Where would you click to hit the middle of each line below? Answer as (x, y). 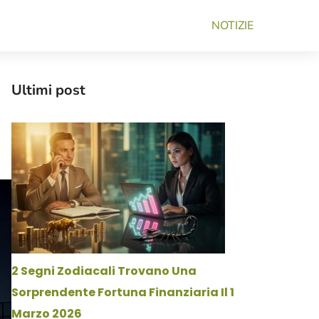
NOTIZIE (232, 26)
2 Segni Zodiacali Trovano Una (104, 271)
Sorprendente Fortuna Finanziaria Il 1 (123, 292)
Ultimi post (48, 90)
